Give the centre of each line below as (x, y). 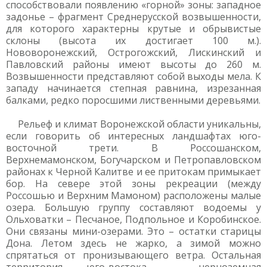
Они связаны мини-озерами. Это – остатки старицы (133, 231)
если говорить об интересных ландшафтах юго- (133, 136)
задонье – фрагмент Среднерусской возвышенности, (133, 17)
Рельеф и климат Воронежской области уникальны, (139, 124)
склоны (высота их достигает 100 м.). (133, 41)
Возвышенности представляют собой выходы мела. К (133, 76)
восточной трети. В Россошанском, (133, 148)
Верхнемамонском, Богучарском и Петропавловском (133, 160)
